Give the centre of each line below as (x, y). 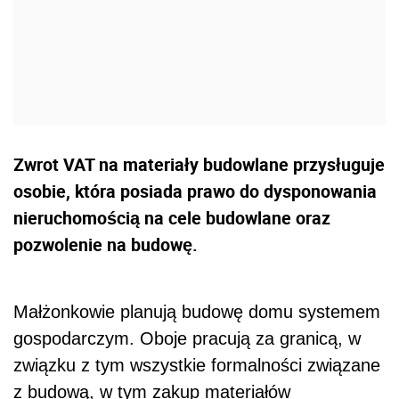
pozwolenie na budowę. (106, 245)
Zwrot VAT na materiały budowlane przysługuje (199, 165)
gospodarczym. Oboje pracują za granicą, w (187, 339)
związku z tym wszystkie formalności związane (197, 366)
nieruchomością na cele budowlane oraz (172, 218)
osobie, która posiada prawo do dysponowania (195, 191)
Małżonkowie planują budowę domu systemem (197, 312)
